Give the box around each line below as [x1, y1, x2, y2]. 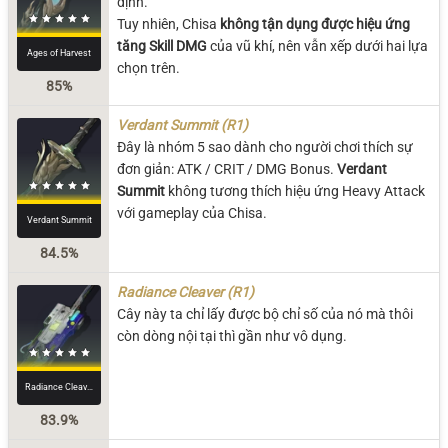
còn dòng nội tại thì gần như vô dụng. [117, 327, 347, 344]
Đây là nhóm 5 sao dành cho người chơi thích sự [117, 138, 413, 155]
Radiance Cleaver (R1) [117, 283, 254, 300]
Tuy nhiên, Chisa [117, 15, 220, 32]
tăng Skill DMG [117, 37, 207, 54]
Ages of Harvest [27, 46, 91, 58]
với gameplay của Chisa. [117, 204, 267, 221]
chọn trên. [117, 59, 180, 76]
